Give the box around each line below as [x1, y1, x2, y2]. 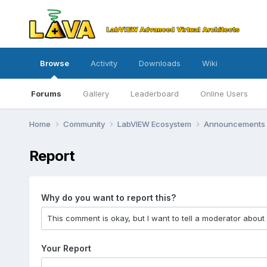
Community [63, 119, 107, 129]
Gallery [82, 89, 109, 98]
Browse [39, 58, 69, 68]
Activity [90, 58, 117, 68]
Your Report [41, 243, 91, 253]
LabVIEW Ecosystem [117, 119, 193, 129]
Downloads [138, 58, 181, 68]
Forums [30, 89, 61, 98]
